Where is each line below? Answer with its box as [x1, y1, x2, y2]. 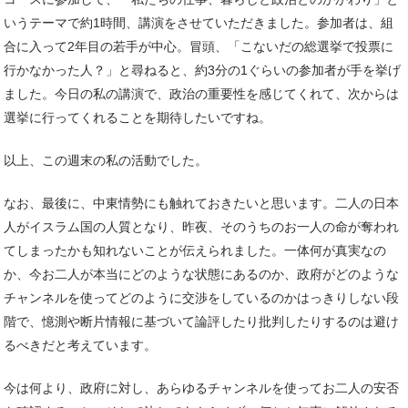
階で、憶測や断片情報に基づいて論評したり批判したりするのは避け [4, 313, 399, 329]
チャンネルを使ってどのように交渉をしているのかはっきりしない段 [4, 290, 399, 305]
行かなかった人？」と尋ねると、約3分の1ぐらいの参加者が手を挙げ [4, 62, 401, 77]
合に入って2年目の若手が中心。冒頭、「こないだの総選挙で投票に [4, 38, 393, 54]
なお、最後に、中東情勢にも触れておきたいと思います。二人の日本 [4, 195, 399, 210]
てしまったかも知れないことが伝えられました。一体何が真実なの [4, 242, 386, 258]
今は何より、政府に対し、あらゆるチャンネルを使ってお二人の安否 [4, 380, 399, 395]
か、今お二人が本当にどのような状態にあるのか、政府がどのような [4, 266, 399, 281]
